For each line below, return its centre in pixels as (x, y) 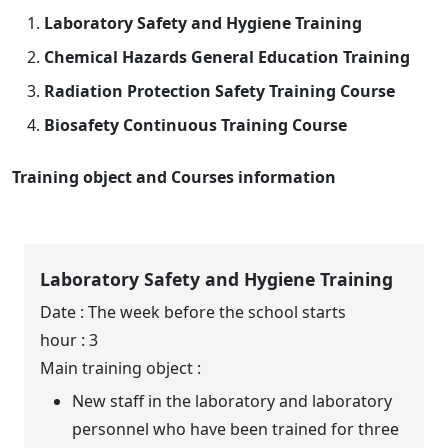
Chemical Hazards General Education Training (227, 57)
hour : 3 (69, 340)
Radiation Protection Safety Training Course (219, 91)
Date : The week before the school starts (193, 312)
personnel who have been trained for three (236, 429)
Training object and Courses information (174, 177)
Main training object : (123, 368)
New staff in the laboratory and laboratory (232, 401)
